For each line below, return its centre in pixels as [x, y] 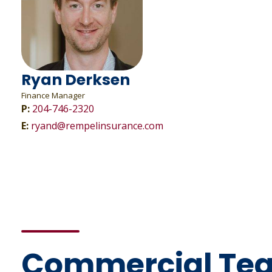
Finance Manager [53, 95]
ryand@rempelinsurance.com [97, 126]
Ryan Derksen [76, 80]
